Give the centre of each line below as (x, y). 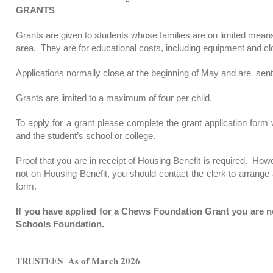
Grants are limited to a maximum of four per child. (114, 97)
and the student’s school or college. (86, 135)
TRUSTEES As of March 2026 (78, 261)
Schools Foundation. (60, 224)
